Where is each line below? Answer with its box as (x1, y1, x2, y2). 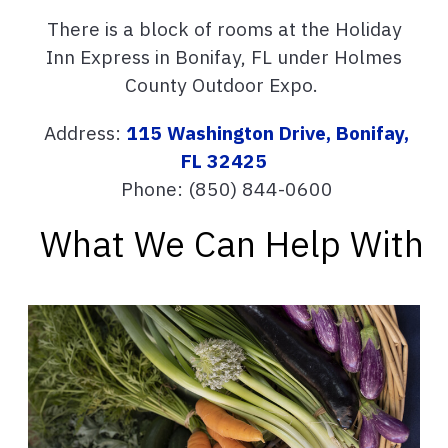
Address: (39, 119, 126, 145)
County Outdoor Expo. (125, 71, 323, 97)
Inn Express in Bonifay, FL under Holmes (46, 43, 402, 69)
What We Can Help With (40, 219, 424, 267)
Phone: (120, 175, 188, 201)
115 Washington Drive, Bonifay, (126, 119, 409, 145)
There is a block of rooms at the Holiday (46, 15, 402, 41)
